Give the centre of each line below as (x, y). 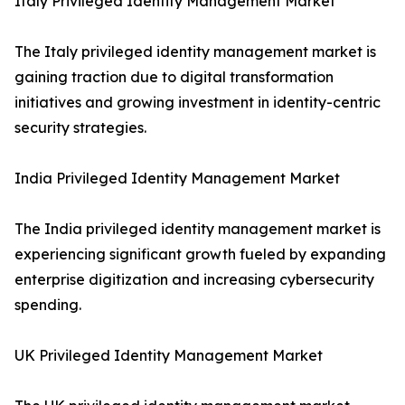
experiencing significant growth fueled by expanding (200, 254)
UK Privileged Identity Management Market (169, 356)
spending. (48, 305)
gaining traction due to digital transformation (174, 77)
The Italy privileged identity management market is (195, 52)
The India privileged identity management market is (198, 229)
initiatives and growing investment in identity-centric (198, 103)
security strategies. (80, 128)
